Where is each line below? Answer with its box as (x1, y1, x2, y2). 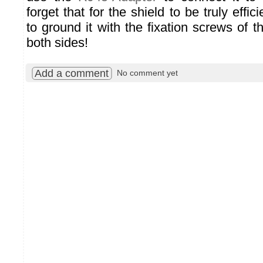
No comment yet (117, 68, 178, 78)
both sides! (26, 35, 88, 50)
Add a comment (35, 68, 109, 80)
